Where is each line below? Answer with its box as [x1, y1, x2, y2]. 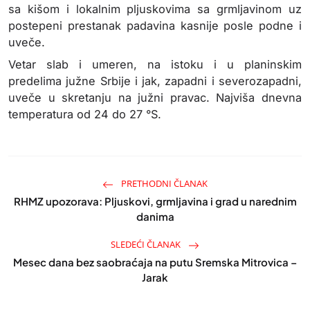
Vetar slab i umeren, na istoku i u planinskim [8, 57, 302, 71]
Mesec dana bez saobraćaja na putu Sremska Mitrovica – [13, 255, 297, 268]
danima [136, 210, 174, 223]
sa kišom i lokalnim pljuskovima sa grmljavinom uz [8, 2, 302, 16]
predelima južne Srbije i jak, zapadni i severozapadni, [8, 74, 302, 88]
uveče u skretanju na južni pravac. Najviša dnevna [8, 91, 302, 104]
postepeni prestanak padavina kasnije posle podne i [8, 19, 302, 33]
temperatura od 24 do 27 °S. [8, 107, 161, 121]
